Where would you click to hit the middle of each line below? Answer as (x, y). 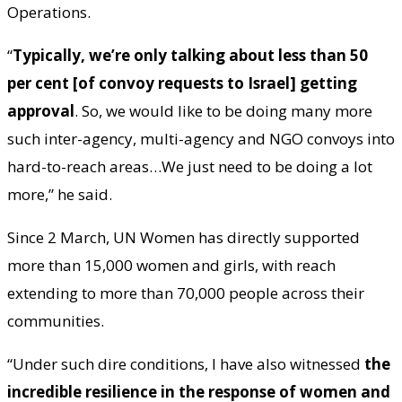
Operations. (49, 13)
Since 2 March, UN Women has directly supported (184, 238)
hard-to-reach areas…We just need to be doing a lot (190, 167)
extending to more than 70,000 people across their (186, 293)
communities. (59, 321)
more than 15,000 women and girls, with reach (171, 266)
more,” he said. (60, 195)
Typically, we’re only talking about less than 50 (190, 56)
